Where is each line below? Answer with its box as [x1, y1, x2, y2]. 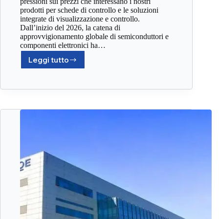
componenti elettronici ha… [20, 41, 106, 50]
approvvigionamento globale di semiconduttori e [20, 32, 169, 41]
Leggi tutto [28, 55, 69, 65]
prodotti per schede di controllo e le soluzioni [20, 6, 158, 15]
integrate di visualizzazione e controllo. [20, 15, 140, 23]
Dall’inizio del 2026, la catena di [20, 23, 120, 32]
